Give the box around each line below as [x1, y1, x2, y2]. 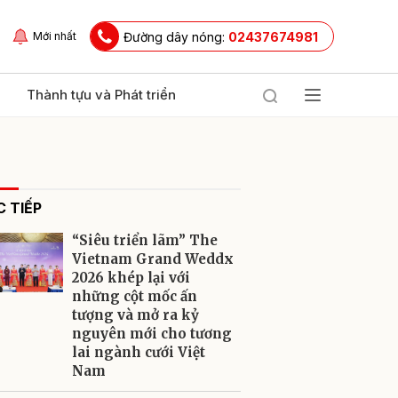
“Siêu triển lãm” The [72, 232, 218, 249]
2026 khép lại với [72, 269, 190, 286]
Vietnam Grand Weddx [72, 251, 234, 267]
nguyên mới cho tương [72, 325, 232, 342]
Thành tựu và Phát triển [27, 86, 176, 103]
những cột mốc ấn [72, 288, 197, 305]
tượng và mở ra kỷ [72, 306, 199, 323]
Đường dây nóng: [123, 28, 228, 44]
